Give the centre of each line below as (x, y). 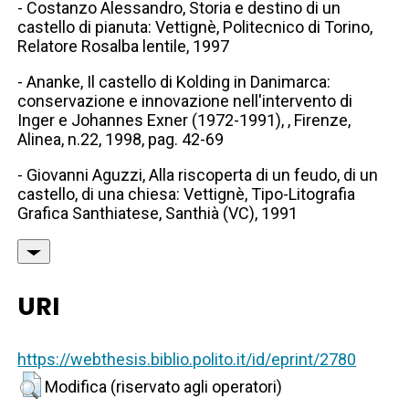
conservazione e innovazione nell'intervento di (185, 101)
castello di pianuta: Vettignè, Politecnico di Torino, (195, 27)
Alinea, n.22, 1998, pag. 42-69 (121, 140)
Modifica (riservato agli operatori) (164, 387)
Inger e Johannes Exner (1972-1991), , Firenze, (184, 121)
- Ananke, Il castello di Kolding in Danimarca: (174, 82)
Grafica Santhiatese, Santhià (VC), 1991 (158, 214)
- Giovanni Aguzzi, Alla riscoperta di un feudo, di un (198, 175)
